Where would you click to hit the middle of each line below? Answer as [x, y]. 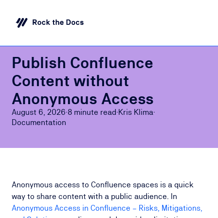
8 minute [83, 112]
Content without [70, 81]
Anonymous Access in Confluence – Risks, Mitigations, [107, 208]
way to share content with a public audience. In [94, 196]
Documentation [39, 122]
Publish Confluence [82, 63]
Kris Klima [136, 112]
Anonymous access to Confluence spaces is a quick [103, 185]
